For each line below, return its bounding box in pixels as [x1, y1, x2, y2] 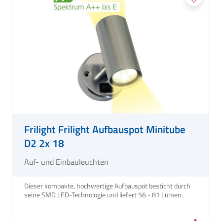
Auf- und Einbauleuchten [24, 155, 109, 168]
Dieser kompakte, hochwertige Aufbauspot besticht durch [24, 180, 190, 191]
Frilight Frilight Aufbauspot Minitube [24, 121, 185, 137]
